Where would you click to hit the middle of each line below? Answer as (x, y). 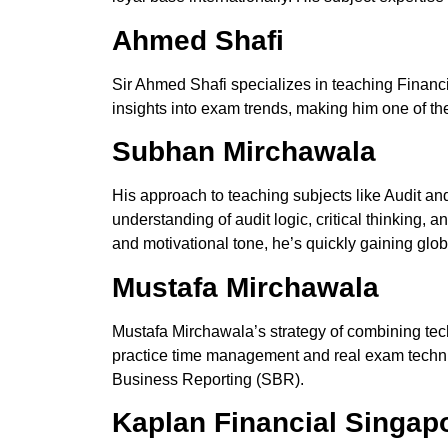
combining (384, 331)
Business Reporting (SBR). (208, 379)
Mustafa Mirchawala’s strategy (221, 331)
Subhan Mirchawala (244, 152)
